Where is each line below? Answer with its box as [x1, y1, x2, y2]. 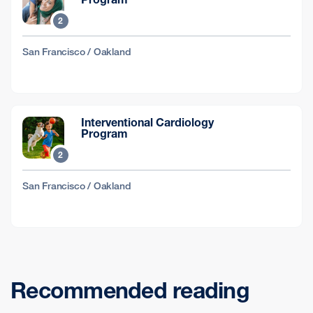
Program [81, 126, 128, 140]
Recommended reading [10, 276, 249, 304]
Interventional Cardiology [81, 115, 214, 129]
